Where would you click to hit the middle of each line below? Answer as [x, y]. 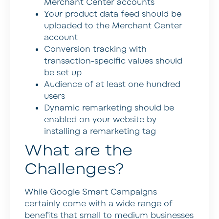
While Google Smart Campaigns [91, 192]
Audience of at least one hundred [112, 85]
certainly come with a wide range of [99, 204]
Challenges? [74, 169]
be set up [63, 73]
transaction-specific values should [113, 61]
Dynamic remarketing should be [109, 108]
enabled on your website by [100, 120]
